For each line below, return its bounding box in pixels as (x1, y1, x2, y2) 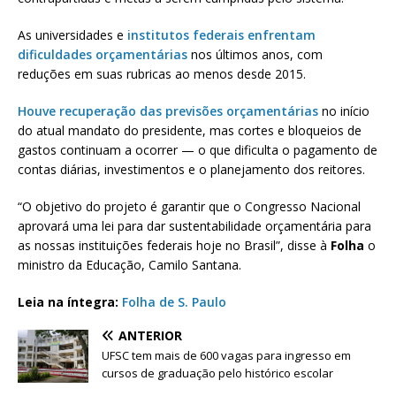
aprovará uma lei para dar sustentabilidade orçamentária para (18, 217, 371, 235)
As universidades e (18, 27, 127, 44)
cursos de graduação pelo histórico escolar (102, 365, 336, 382)
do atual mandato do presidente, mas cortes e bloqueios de (18, 122, 362, 140)
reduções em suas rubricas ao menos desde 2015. (18, 65, 306, 83)
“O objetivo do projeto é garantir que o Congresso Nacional (18, 198, 361, 216)
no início (318, 103, 369, 120)
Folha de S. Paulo (122, 293, 226, 311)
